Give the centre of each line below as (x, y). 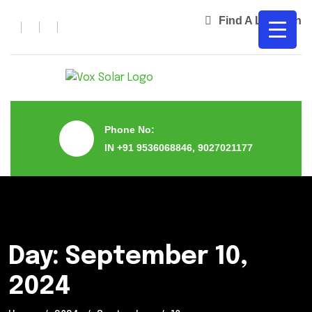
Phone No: (130, 130)
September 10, (157, 257)
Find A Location (260, 21)
